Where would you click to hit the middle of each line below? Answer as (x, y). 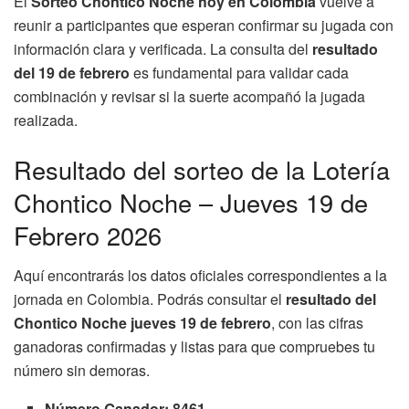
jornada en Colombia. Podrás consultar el (150, 299)
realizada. (46, 120)
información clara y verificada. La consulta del (163, 48)
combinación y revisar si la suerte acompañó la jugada (189, 96)
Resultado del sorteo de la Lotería (202, 169)
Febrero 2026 (88, 235)
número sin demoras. (82, 371)
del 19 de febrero (72, 72)
